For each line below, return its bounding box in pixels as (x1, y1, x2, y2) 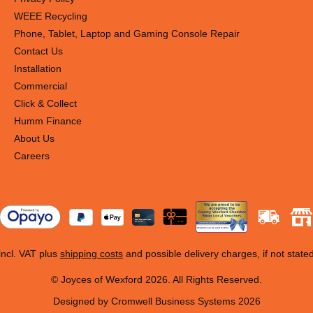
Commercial (14, 80, 67, 92)
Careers (14, 150, 50, 162)
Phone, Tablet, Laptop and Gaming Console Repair (14, 28, 240, 40)
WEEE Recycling (14, 10, 87, 22)
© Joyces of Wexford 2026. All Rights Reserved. (51, 274, 262, 286)
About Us (14, 133, 54, 145)
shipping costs (60, 248, 123, 260)
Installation (14, 63, 61, 75)
